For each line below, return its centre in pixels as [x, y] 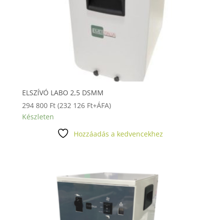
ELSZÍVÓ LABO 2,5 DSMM [63, 92]
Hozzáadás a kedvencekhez [118, 134]
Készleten [38, 116]
